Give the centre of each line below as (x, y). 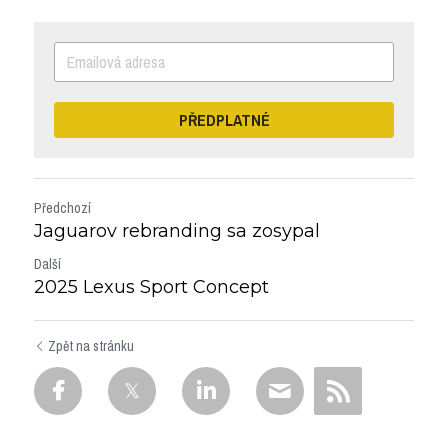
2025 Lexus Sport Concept (151, 287)
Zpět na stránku (91, 346)
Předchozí (62, 208)
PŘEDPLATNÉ (224, 120)
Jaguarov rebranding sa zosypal (177, 231)
